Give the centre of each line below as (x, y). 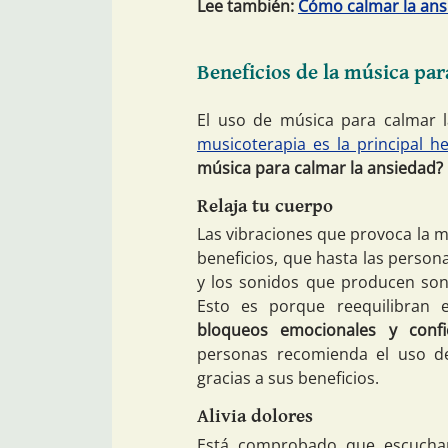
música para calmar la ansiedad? (320, 167)
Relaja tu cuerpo (265, 205)
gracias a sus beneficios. (288, 378)
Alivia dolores (255, 416)
